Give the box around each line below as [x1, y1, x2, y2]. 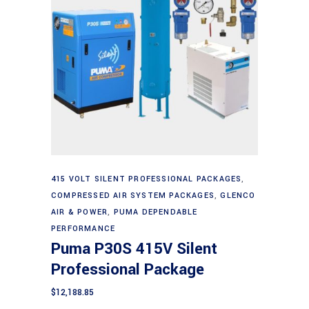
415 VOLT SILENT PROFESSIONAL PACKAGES [51, 174, 242, 185]
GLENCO [220, 190, 256, 201]
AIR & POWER [51, 207, 108, 218]
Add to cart [129, 166, 182, 181]
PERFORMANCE [51, 223, 116, 235]
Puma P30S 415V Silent [51, 238, 217, 261]
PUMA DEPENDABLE [113, 207, 198, 218]
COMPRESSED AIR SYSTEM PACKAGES [51, 190, 215, 201]
